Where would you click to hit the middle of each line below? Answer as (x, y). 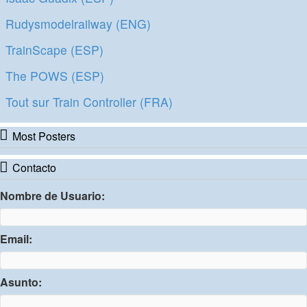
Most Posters (44, 136)
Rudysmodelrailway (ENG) (78, 23)
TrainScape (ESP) (54, 49)
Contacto (34, 168)
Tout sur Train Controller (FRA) (89, 101)
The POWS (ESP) (55, 75)
